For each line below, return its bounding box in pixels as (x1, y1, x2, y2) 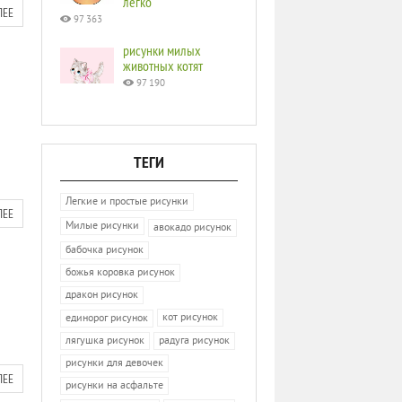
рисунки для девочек (66, 357, 163, 371)
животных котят (123, 57, 203, 74)
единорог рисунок (66, 312, 148, 326)
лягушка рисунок (66, 335, 144, 348)
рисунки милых (123, 41, 201, 59)
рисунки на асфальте (66, 380, 163, 393)
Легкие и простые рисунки (66, 195, 188, 209)
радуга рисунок (159, 335, 230, 348)
